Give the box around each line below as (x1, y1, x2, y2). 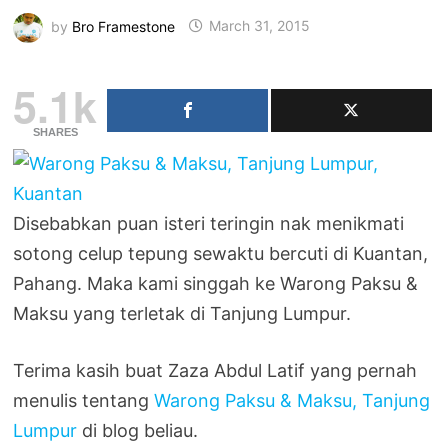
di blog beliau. (77, 419, 199, 441)
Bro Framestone (72, 17, 176, 35)
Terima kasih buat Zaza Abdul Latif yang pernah (13, 359, 418, 381)
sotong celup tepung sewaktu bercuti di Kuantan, (13, 242, 429, 264)
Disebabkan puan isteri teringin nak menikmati (13, 212, 405, 234)
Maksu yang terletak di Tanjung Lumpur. (13, 302, 352, 324)
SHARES (32, 125, 78, 138)
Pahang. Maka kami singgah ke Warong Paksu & (13, 272, 419, 294)
